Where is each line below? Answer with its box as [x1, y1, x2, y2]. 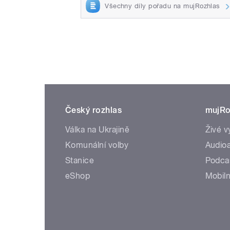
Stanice [65, 156, 94, 166]
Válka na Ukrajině [65, 125, 130, 135]
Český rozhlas [65, 105, 122, 116]
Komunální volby [65, 140, 129, 150]
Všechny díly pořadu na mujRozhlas [105, 2, 220, 10]
